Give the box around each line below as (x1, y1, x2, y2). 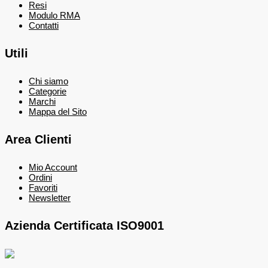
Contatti (29, 20, 59, 31)
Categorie (29, 86, 66, 97)
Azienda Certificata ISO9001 (5, 219, 164, 233)
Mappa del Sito (29, 106, 87, 117)
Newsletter (29, 193, 71, 203)
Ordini (29, 172, 52, 183)
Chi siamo (29, 76, 68, 87)
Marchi (29, 96, 56, 107)
